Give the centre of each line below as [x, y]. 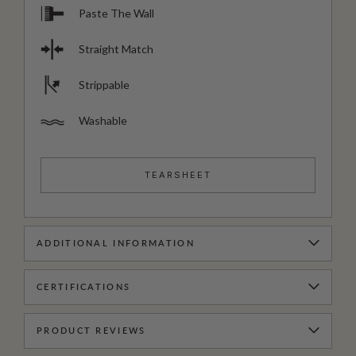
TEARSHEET [178, 174]
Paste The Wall [116, 13]
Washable [103, 120]
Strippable [104, 84]
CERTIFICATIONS [84, 287]
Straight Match [116, 48]
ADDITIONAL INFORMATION [116, 243]
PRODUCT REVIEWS [91, 331]
